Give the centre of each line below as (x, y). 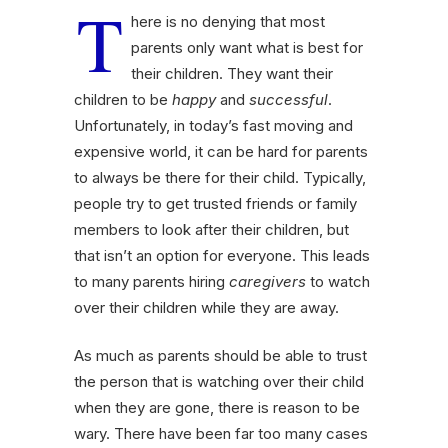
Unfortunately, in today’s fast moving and (213, 126)
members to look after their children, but (211, 230)
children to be (123, 100)
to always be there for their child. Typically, (220, 178)
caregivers (267, 282)
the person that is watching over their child (219, 382)
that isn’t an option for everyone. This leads (222, 256)
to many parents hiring (151, 282)
